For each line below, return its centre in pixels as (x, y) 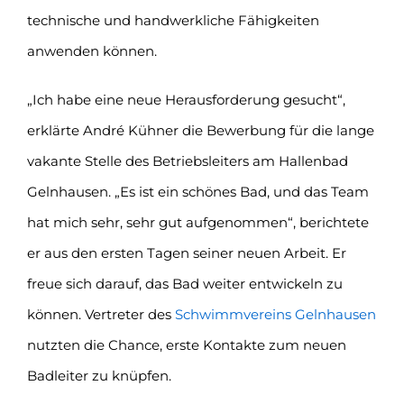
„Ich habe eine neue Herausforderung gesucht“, (186, 99)
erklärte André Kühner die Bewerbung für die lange (201, 130)
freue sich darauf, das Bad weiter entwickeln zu (185, 283)
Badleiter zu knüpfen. (99, 375)
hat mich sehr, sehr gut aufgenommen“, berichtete (198, 222)
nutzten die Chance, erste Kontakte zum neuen (187, 344)
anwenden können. (92, 50)
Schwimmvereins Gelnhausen (275, 314)
